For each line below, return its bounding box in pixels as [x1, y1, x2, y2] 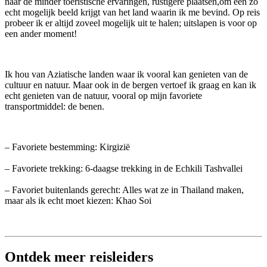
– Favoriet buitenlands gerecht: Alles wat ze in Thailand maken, [5, 185, 244, 195]
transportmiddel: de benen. [5, 101, 104, 112]
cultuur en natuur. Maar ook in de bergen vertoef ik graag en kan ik [5, 80, 256, 91]
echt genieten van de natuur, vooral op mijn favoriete [5, 91, 202, 101]
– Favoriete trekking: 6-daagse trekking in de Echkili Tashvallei [5, 163, 243, 174]
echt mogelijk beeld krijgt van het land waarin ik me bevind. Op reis [5, 7, 260, 18]
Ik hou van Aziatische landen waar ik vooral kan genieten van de [5, 69, 248, 80]
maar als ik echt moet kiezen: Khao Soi [5, 195, 151, 206]
